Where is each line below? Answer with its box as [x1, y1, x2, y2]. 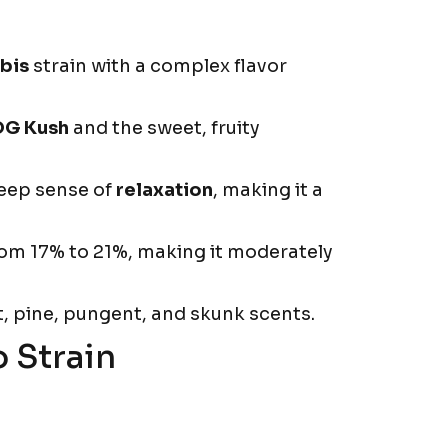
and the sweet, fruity [69, 116, 260, 139]
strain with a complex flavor [29, 54, 287, 77]
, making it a [213, 178, 323, 201]
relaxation [116, 178, 213, 201]
